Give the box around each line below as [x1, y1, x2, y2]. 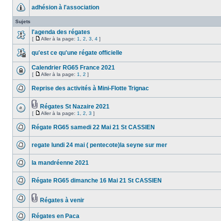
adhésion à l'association [32, 4, 99, 11]
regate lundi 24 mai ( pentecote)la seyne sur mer [32, 142, 167, 148]
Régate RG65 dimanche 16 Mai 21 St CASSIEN [32, 177, 162, 184]
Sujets [15, 19, 31, 24]
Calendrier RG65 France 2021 [32, 64, 115, 71]
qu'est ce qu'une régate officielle [32, 49, 122, 56]
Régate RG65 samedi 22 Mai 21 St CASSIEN [32, 124, 155, 131]
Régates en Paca [32, 213, 79, 220]
